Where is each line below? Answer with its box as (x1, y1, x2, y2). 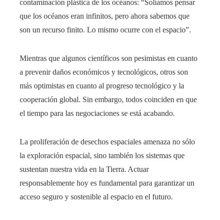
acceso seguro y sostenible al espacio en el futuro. (20, 192, 173, 201)
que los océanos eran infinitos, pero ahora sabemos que (20, 12, 190, 21)
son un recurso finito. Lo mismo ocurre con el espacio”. (20, 26, 191, 34)
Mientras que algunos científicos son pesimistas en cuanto (20, 54, 197, 63)
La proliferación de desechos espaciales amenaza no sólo (20, 137, 195, 146)
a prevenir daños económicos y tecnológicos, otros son (20, 68, 188, 77)
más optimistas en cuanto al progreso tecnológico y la (20, 82, 184, 90)
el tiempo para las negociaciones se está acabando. (20, 109, 175, 118)
